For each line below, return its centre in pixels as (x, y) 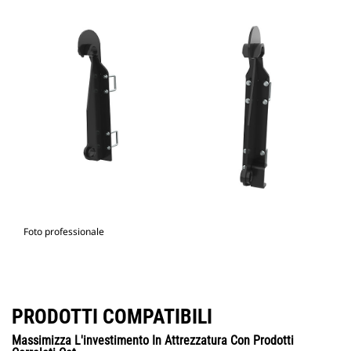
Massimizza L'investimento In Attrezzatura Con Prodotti (153, 341)
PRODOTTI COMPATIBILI (112, 317)
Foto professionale (64, 232)
